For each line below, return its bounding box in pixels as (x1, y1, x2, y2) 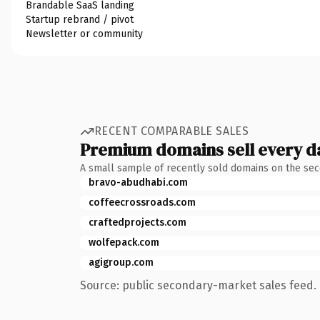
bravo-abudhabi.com (89, 176, 188, 189)
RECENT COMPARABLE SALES (94, 124, 249, 138)
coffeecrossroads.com (89, 196, 196, 209)
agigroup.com (89, 256, 154, 269)
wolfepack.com (89, 236, 159, 249)
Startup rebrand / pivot (26, 13, 134, 26)
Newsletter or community (26, 27, 143, 40)
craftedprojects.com (89, 216, 186, 229)
